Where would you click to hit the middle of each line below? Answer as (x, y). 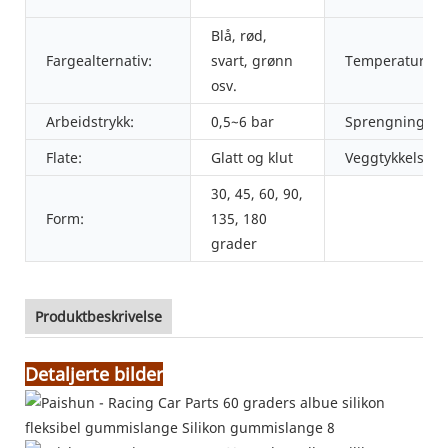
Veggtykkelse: (390, 157)
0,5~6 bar (242, 121)
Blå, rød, (239, 35)
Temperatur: (387, 60)
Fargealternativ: (99, 60)
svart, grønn (252, 60)
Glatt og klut (252, 157)
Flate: (64, 157)
